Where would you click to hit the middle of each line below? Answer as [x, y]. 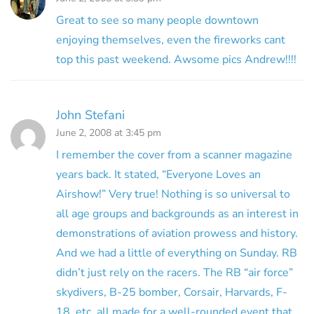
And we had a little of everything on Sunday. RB [177, 253]
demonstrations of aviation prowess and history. [177, 234]
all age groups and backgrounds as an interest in [177, 214]
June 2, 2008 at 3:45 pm [109, 133]
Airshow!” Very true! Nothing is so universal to [173, 194]
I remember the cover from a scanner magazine [174, 155]
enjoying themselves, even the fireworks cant [171, 40]
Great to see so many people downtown [157, 21]
